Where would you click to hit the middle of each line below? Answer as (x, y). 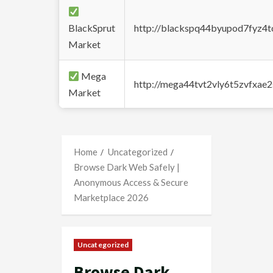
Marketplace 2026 (111, 197)
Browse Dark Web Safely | (127, 167)
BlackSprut (92, 28)
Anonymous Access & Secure (131, 182)
